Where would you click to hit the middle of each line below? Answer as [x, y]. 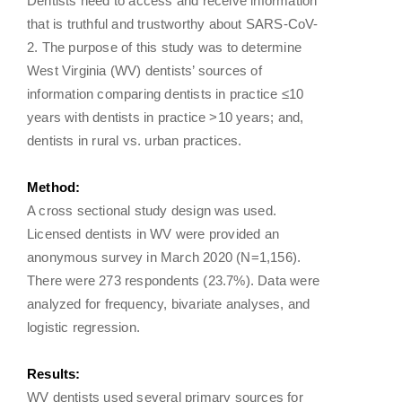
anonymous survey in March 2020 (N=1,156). [164, 257]
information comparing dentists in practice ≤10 [166, 93]
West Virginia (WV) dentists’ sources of [144, 70]
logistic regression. [83, 327]
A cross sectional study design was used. [152, 210]
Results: [54, 373]
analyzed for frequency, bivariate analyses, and [169, 303]
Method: [54, 187]
